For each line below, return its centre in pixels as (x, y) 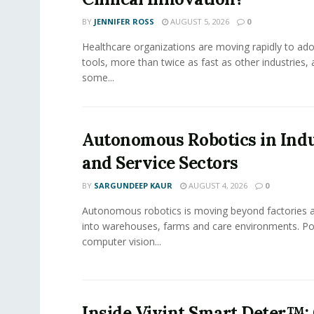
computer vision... (122, 241)
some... (98, 77)
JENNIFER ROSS (124, 21)
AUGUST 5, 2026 (199, 21)
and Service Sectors (160, 163)
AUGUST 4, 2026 (217, 185)
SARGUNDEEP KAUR (133, 185)
